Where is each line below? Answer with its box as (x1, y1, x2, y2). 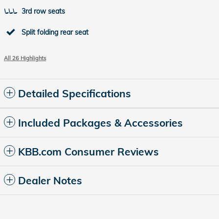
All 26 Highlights (4, 55, 46, 62)
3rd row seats (22, 7, 65, 16)
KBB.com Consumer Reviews (18, 145, 159, 158)
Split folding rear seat (22, 28, 88, 37)
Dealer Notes (18, 174, 82, 187)
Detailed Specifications (18, 87, 131, 100)
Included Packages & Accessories (18, 116, 183, 129)
